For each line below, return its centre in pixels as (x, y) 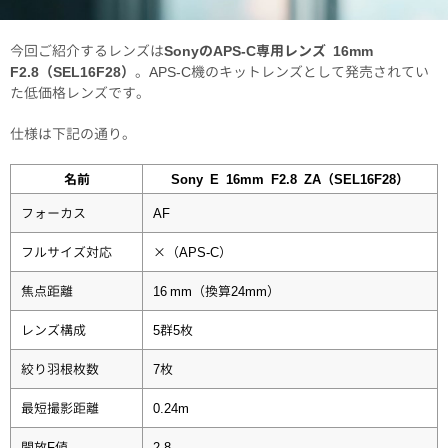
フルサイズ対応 (66, 251)
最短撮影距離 (60, 407)
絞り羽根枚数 (60, 368)
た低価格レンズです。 (80, 92)
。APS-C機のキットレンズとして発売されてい (282, 71)
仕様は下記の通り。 (73, 133)
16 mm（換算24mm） (216, 290)
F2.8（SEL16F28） (72, 71)
